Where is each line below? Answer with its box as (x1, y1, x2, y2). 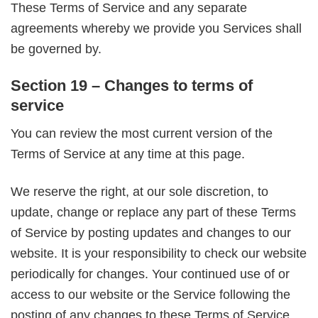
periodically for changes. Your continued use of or (11, 266, 290, 281)
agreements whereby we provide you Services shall (11, 21, 302, 36)
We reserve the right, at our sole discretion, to (11, 184, 268, 199)
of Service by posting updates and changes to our (11, 225, 291, 240)
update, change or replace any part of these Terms (11, 204, 296, 219)
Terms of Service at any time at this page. (11, 147, 245, 162)
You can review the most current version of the (11, 126, 273, 141)
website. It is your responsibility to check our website (11, 246, 307, 261)
